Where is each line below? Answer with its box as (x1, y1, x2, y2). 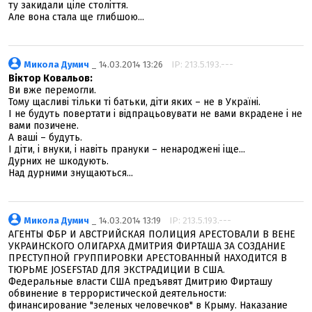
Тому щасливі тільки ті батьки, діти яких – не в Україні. (8, 96, 260, 108)
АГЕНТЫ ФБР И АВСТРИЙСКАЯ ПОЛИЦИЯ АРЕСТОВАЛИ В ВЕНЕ (8, 228, 295, 240)
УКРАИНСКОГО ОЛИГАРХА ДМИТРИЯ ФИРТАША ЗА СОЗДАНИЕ (8, 240, 286, 252)
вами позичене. (8, 120, 79, 132)
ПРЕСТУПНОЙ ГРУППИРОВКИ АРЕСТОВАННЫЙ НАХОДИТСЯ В (8, 252, 287, 264)
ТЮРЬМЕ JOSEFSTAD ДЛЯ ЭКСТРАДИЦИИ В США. (8, 264, 225, 276)
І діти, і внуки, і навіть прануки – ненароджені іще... (8, 143, 245, 155)
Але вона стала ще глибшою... (8, 11, 144, 23)
